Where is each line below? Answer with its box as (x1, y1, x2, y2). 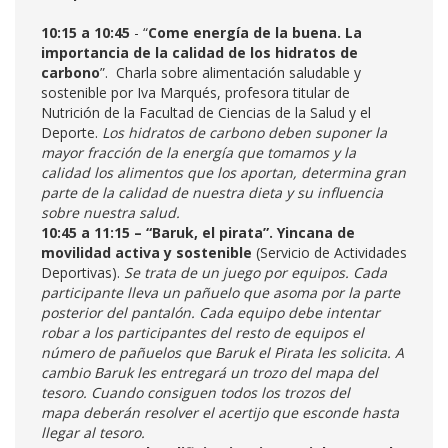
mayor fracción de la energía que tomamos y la (41, 143, 356, 162)
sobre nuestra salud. (41, 203, 180, 222)
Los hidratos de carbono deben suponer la (102, 123, 387, 142)
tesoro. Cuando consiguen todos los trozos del (41, 383, 350, 402)
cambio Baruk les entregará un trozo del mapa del (41, 363, 378, 382)
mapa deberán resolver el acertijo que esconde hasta (41, 403, 399, 422)
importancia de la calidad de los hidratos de (41, 43, 358, 62)
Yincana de (277, 223, 355, 242)
